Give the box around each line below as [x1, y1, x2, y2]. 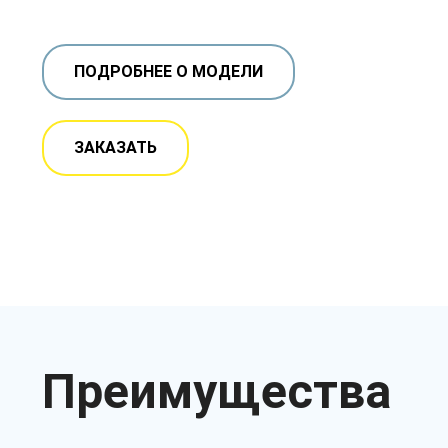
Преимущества [42, 362, 391, 420]
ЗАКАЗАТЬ [74, 137, 157, 157]
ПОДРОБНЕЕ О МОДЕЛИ [74, 61, 263, 81]
